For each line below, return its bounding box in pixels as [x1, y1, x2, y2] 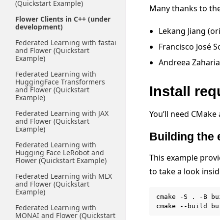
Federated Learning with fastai [15, 38, 116, 47]
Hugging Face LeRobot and [15, 148, 104, 157]
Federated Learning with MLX [15, 171, 112, 181]
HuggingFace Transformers [15, 77, 105, 86]
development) [15, 22, 63, 31]
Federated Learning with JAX [15, 109, 109, 118]
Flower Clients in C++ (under [15, 14, 110, 24]
